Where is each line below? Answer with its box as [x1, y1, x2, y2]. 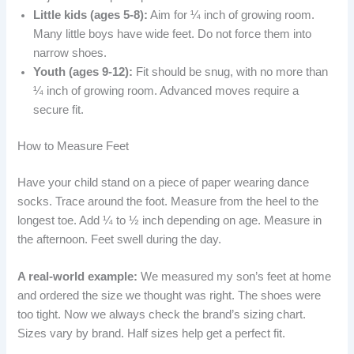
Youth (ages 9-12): [33, 65, 134, 78]
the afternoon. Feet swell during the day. [17, 232, 222, 246]
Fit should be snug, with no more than [133, 65, 329, 78]
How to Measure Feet [17, 139, 130, 153]
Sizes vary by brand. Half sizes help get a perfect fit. [17, 326, 286, 340]
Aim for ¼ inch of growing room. [148, 8, 315, 21]
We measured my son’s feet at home [137, 269, 332, 283]
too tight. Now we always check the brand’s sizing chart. [17, 307, 307, 321]
